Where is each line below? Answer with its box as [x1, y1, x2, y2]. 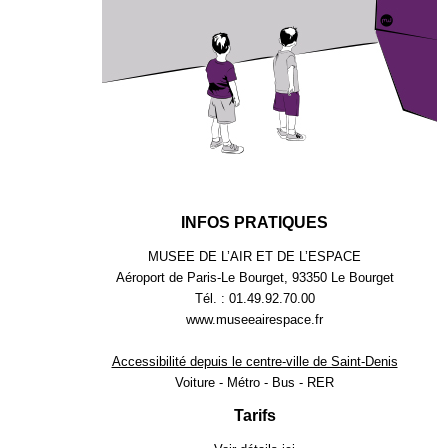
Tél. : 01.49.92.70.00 [194, 290, 315, 306]
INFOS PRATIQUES [181, 213, 328, 231]
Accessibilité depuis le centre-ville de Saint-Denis [111, 353, 398, 369]
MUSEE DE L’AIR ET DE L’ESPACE [148, 248, 361, 264]
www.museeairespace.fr [186, 311, 323, 327]
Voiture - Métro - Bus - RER [175, 374, 334, 390]
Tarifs [233, 406, 276, 424]
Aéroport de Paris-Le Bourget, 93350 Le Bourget [115, 269, 394, 285]
